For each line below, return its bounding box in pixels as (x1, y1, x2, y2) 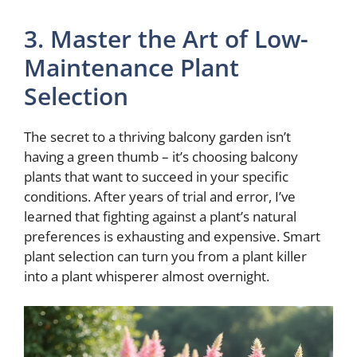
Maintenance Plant (24, 50, 239, 84)
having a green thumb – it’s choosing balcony (24, 147, 298, 166)
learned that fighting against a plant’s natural (24, 206, 296, 226)
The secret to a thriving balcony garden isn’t (24, 127, 291, 146)
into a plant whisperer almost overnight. (24, 266, 269, 285)
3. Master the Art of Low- (24, 22, 308, 55)
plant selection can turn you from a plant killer (24, 246, 307, 265)
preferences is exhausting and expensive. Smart (24, 226, 320, 245)
